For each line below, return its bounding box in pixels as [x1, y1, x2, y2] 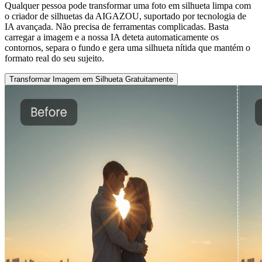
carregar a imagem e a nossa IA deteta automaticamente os [5, 32, 219, 43]
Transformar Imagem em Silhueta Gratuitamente [9, 75, 173, 84]
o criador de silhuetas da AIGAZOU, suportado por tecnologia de [5, 11, 246, 22]
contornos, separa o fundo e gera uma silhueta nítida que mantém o [5, 43, 250, 53]
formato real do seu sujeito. [5, 53, 104, 64]
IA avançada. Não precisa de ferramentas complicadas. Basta [5, 22, 229, 32]
